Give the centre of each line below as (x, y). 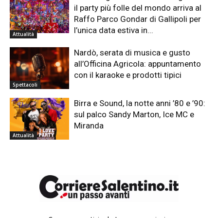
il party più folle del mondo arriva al (138, 8)
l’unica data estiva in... (114, 30)
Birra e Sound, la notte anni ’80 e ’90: (140, 103)
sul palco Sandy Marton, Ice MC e (134, 115)
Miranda (89, 126)
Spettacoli (25, 85)
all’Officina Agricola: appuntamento (138, 64)
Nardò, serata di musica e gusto (132, 53)
